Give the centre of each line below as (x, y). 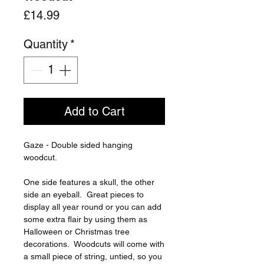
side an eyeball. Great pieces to (84, 194)
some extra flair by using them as (85, 219)
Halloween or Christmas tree (77, 231)
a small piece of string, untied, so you (93, 256)
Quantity (46, 44)
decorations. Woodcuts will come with (94, 244)
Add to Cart (94, 111)
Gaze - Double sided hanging (78, 145)
